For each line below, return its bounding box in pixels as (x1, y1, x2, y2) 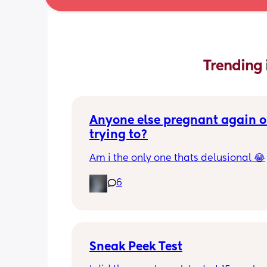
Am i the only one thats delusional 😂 (89, 153, 265, 163)
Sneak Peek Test (89, 241, 182, 253)
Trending (203, 58, 265, 73)
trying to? (89, 129, 148, 141)
